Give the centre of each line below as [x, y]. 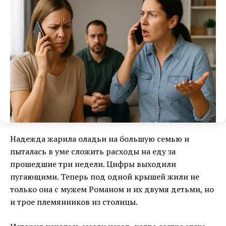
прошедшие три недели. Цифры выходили [93, 164]
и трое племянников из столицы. [74, 202]
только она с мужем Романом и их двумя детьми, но [112, 189]
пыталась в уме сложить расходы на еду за [93, 152]
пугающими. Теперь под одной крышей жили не [105, 177]
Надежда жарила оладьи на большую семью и [100, 139]
